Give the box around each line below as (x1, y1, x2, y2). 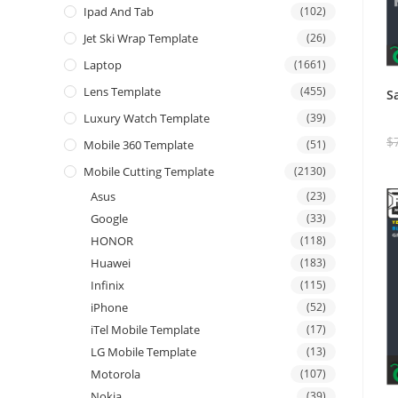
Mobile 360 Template (84, 137, 194, 154)
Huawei (91, 255, 131, 272)
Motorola (91, 366, 140, 383)
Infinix (91, 277, 124, 294)
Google (91, 211, 128, 227)
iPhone (91, 299, 128, 316)
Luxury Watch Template (84, 110, 210, 127)
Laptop (84, 57, 122, 74)
